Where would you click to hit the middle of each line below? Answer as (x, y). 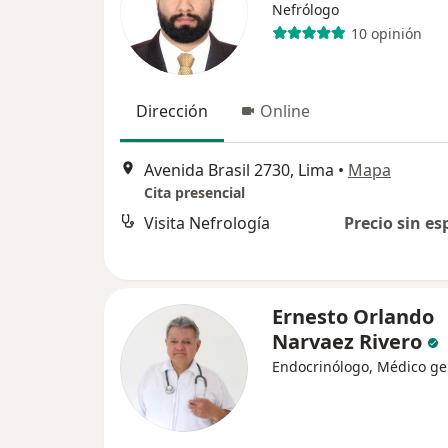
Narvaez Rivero (347, 341)
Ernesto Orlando (353, 316)
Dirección (172, 111)
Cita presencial (194, 193)
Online (285, 111)
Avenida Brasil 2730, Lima (239, 170)
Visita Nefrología (207, 223)
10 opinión (386, 33)
